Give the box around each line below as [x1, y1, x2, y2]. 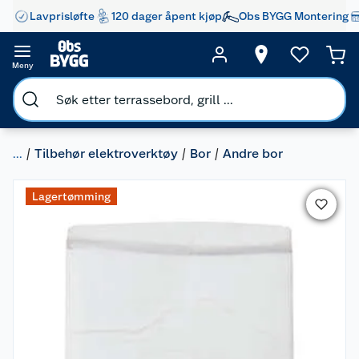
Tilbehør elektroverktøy [34, 146, 178, 161]
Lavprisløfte [30, 9, 95, 22]
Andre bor [223, 146, 283, 161]
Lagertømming [32, 190, 111, 203]
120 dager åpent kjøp [111, 9, 222, 22]
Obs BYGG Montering [239, 9, 349, 22]
